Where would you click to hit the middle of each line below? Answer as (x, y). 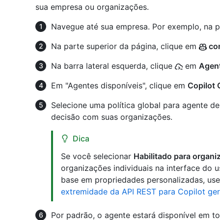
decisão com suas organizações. (112, 117)
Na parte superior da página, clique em (125, 46)
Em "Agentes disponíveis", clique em (119, 86)
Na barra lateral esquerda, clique (113, 66)
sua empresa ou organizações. (92, 7)
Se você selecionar (97, 156)
